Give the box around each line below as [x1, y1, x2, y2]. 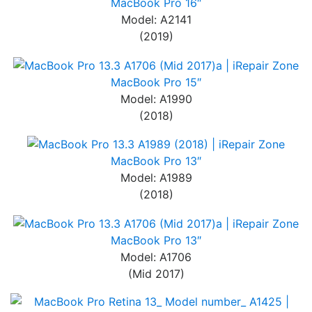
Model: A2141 [120, 13, 192, 27]
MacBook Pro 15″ [111, 75, 201, 89]
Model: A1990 [120, 91, 192, 106]
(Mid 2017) [127, 266, 185, 281]
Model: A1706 [120, 249, 192, 264]
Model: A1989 [120, 171, 192, 185]
